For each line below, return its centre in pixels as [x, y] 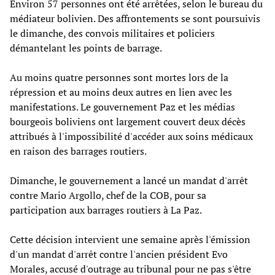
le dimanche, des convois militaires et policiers [112, 33]
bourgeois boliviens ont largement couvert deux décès [128, 121]
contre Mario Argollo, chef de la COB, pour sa [108, 195]
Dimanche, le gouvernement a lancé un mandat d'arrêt [129, 180]
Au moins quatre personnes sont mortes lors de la [119, 77]
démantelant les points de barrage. [86, 48]
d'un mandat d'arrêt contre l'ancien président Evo [119, 254]
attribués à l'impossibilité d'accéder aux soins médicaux [131, 136]
